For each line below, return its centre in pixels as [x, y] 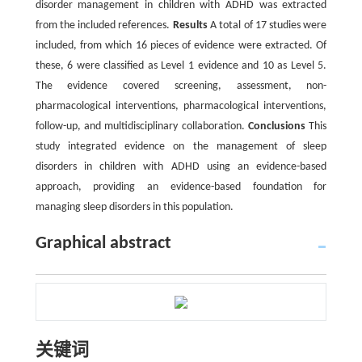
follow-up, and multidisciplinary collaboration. [142, 126]
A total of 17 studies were [267, 25]
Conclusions [277, 126]
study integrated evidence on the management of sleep [181, 147]
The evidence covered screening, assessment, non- [181, 86]
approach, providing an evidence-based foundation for [181, 187]
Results [190, 25]
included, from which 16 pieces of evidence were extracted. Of [181, 46]
